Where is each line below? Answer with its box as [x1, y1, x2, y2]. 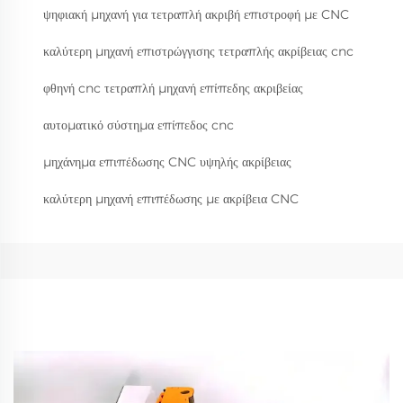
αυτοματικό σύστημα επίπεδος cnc [43, 116, 234, 133]
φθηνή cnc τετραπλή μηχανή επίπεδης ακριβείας [43, 79, 303, 96]
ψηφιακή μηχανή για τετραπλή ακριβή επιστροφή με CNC [43, 5, 349, 22]
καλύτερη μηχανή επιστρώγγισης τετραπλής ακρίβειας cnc [43, 42, 354, 59]
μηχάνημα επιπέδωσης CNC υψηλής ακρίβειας [43, 153, 291, 170]
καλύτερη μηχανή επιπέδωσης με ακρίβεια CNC [43, 190, 299, 207]
